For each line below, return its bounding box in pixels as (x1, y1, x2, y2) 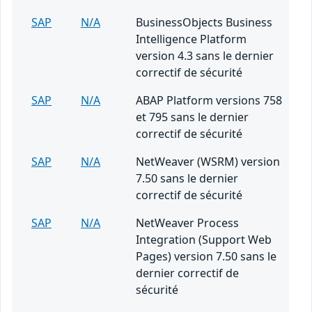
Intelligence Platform (136, 31, 247, 47)
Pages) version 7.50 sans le (136, 249, 276, 265)
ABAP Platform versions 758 (136, 93, 282, 109)
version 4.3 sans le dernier (136, 48, 274, 64)
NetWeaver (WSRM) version (136, 154, 280, 170)
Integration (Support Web (136, 232, 272, 248)
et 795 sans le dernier (136, 109, 249, 125)
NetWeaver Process (136, 215, 239, 231)
